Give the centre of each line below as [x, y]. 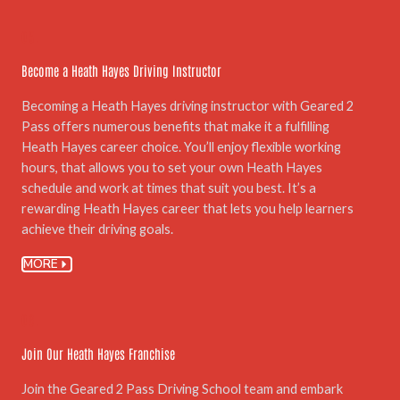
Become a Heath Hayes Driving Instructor [121, 71]
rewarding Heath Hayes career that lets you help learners [187, 209]
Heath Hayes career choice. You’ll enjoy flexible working [181, 147]
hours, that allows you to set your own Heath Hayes [172, 168]
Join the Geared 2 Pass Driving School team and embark [182, 388]
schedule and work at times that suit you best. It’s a [169, 188]
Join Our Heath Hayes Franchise [98, 353]
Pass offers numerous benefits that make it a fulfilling [175, 127]
